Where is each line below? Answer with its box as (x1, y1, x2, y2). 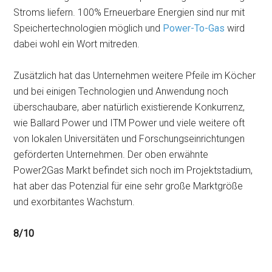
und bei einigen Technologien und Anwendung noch (13, 86, 229, 97)
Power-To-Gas (163, 22, 225, 34)
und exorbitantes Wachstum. (13, 196, 135, 208)
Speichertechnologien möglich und (13, 22, 163, 34)
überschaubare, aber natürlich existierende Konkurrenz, (13, 101, 245, 113)
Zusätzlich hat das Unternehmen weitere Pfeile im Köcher (13, 70, 256, 81)
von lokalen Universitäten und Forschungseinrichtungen (13, 133, 245, 144)
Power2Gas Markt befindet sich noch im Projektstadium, (13, 165, 253, 176)
